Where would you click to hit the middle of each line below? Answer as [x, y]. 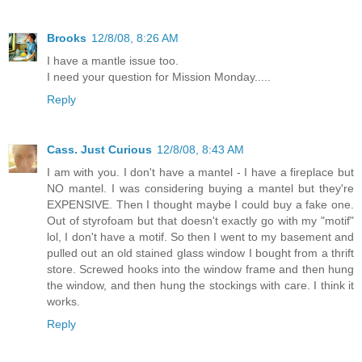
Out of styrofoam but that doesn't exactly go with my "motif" [200, 220]
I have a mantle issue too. [113, 60]
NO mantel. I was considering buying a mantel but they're [200, 188]
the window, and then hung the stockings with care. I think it [200, 285]
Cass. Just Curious [99, 149]
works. [63, 301]
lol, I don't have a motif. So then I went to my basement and [200, 236]
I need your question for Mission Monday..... [159, 76]
